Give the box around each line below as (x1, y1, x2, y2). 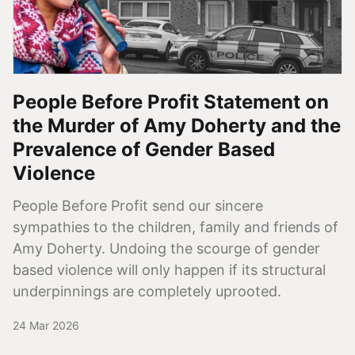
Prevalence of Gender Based (13, 137, 275, 161)
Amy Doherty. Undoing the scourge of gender (13, 239, 320, 257)
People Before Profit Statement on (13, 90, 329, 113)
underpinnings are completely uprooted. (13, 282, 281, 300)
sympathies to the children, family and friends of (13, 218, 338, 235)
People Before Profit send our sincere (13, 197, 263, 214)
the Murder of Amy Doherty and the (13, 113, 341, 137)
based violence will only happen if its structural (13, 261, 326, 278)
